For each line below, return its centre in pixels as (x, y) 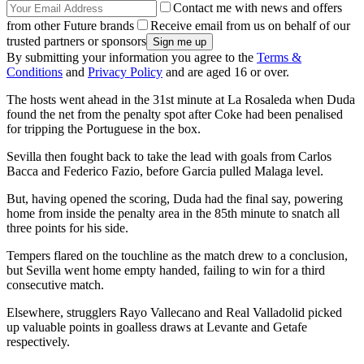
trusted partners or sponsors (76, 41)
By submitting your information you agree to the (132, 57)
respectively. (38, 341)
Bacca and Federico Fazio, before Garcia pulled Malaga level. (165, 171)
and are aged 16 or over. (226, 71)
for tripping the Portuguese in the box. (104, 128)
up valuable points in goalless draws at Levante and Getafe (157, 327)
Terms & (279, 57)
